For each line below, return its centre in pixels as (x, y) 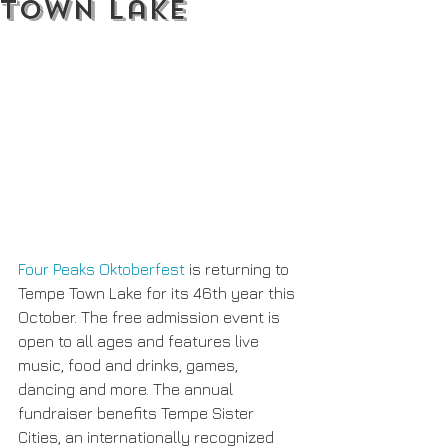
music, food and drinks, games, (130, 364)
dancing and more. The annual (127, 388)
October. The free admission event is (151, 316)
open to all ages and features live (140, 340)
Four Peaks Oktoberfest (101, 268)
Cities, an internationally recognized (148, 436)
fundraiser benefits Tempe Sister (138, 412)
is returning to (239, 268)
